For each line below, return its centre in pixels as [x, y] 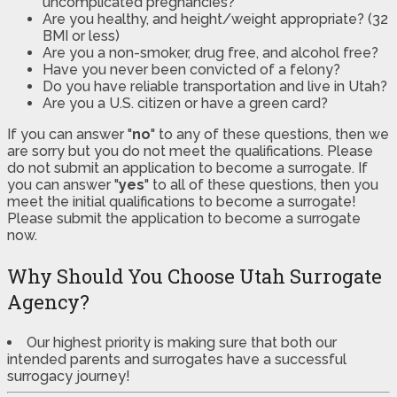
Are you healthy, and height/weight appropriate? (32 [215, 19]
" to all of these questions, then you [261, 185]
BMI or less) [81, 36]
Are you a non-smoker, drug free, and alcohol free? [210, 53]
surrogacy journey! [69, 377]
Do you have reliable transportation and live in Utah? [215, 87]
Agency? [48, 302]
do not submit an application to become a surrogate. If [187, 168]
